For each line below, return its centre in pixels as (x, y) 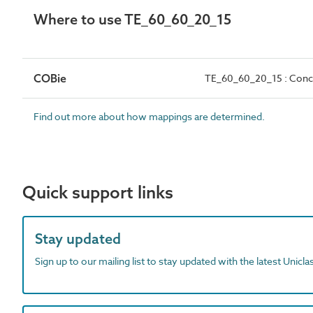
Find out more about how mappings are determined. (149, 116)
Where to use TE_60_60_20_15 (132, 19)
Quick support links (98, 192)
